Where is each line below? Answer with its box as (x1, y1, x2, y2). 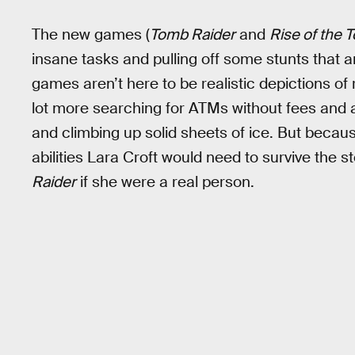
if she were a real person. (76, 171, 254, 192)
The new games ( (32, 24, 150, 44)
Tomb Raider (150, 24, 235, 44)
